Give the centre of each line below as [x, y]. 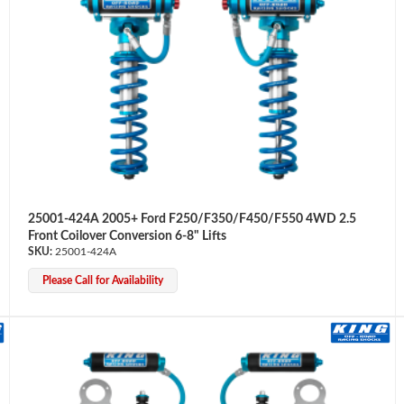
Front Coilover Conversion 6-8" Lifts [127, 236]
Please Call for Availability [102, 280]
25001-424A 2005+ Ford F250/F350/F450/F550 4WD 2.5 [192, 219]
